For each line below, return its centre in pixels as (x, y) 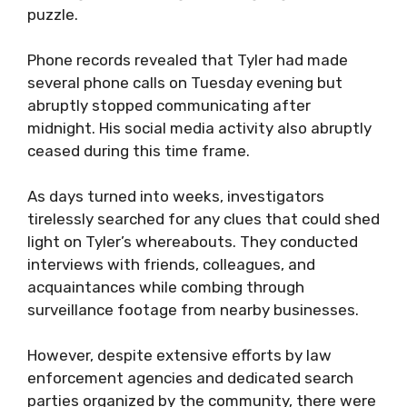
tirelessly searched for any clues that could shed (203, 219)
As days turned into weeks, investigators (176, 196)
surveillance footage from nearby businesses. (193, 310)
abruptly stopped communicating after (169, 105)
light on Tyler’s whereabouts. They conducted (193, 242)
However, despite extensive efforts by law (179, 355)
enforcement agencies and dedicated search (190, 378)
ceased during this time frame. (139, 151)
